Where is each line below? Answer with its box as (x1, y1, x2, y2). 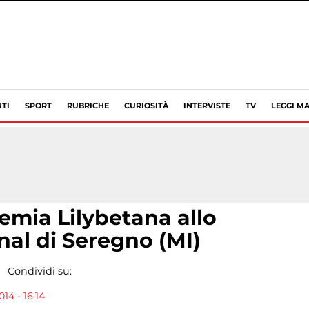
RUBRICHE (67, 101, 109, 110)
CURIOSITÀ (124, 101, 168, 110)
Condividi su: (7, 265, 72, 277)
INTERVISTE (183, 101, 230, 110)
